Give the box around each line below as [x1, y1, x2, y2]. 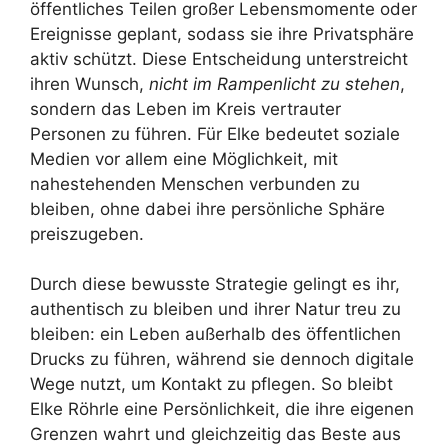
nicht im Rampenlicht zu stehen [149, 73, 400, 94]
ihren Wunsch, [30, 73, 149, 94]
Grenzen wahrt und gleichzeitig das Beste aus [30, 424, 401, 445]
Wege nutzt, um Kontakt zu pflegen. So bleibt [30, 374, 393, 395]
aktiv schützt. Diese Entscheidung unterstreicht [30, 48, 408, 69]
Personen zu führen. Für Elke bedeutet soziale [30, 123, 400, 144]
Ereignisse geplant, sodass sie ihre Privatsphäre [30, 23, 414, 44]
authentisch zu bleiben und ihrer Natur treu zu [30, 299, 401, 320]
